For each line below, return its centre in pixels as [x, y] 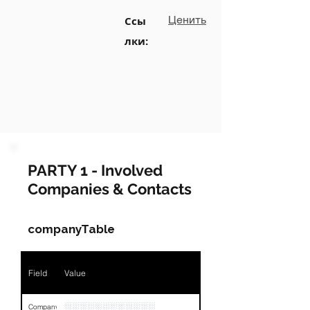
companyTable [71, 229]
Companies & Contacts [110, 189]
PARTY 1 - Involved [95, 170]
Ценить [187, 20]
